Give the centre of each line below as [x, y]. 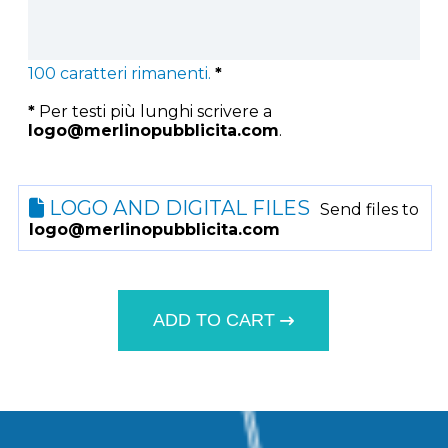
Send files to [370, 210]
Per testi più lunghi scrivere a [154, 112]
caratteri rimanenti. [134, 74]
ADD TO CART [217, 319]
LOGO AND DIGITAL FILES [177, 208]
